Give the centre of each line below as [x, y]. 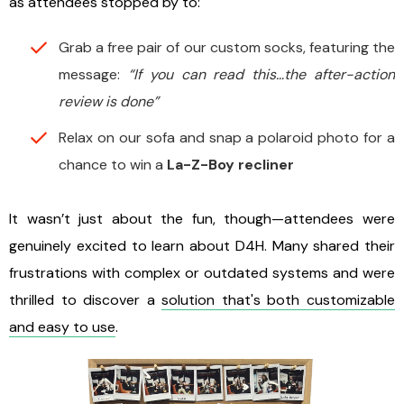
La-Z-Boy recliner [230, 164]
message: [93, 74]
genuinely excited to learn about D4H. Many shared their [202, 245]
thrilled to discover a [86, 299]
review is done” [109, 101]
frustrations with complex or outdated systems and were [202, 272]
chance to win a [113, 164]
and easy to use [62, 326]
